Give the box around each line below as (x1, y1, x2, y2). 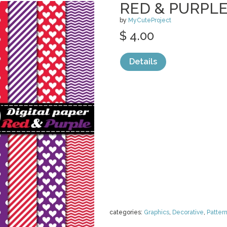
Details (129, 57, 157, 66)
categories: (109, 209, 144, 216)
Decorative (172, 209, 204, 216)
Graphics (144, 209, 169, 216)
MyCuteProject (128, 17, 171, 24)
